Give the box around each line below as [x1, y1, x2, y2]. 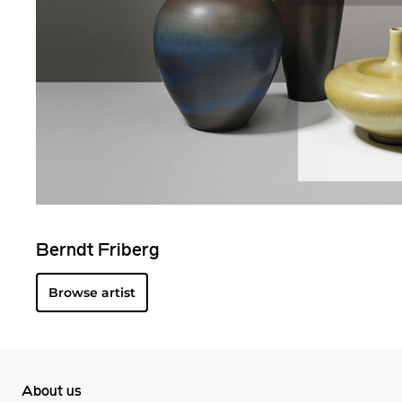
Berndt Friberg [36, 241, 160, 260]
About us [22, 384, 82, 399]
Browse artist [48, 284, 135, 301]
